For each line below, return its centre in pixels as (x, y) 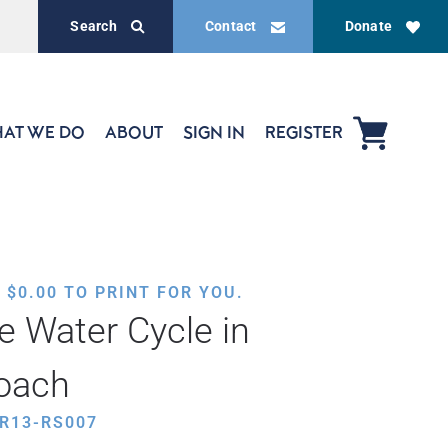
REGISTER (304, 132)
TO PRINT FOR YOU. (151, 292)
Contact (230, 26)
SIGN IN (214, 132)
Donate (368, 26)
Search (93, 26)
